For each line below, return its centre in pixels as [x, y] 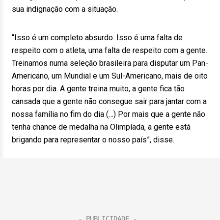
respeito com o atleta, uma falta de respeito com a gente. [110, 50]
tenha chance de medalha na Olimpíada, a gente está [101, 127]
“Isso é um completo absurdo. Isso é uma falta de [97, 38]
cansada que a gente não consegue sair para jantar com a [109, 101]
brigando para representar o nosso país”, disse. [93, 140]
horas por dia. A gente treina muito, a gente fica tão [98, 89]
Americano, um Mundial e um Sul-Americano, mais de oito [110, 76]
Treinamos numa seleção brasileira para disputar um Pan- [110, 63]
